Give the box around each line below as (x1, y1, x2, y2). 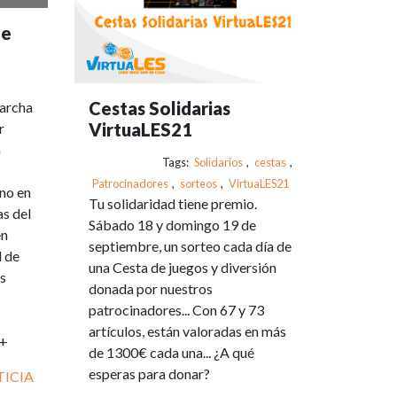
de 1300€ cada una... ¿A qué (88, 344, 254, 361)
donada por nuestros (88, 280, 213, 297)
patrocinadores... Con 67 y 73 (88, 301, 264, 318)
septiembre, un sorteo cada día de (88, 237, 292, 254)
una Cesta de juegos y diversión (88, 259, 276, 276)
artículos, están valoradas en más (88, 323, 286, 339)
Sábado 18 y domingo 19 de (88, 216, 256, 233)
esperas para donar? (88, 365, 210, 382)
